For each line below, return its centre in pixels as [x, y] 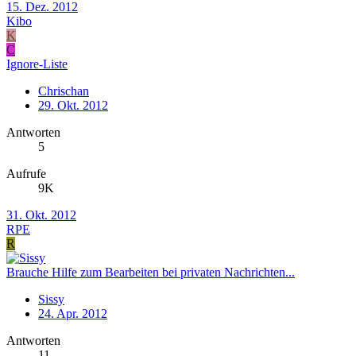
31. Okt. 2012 [41, 215]
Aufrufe [26, 173]
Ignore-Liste [37, 64]
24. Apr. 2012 [73, 313]
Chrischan [64, 91]
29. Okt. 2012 [73, 105]
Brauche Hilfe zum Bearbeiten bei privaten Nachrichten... [151, 272]
